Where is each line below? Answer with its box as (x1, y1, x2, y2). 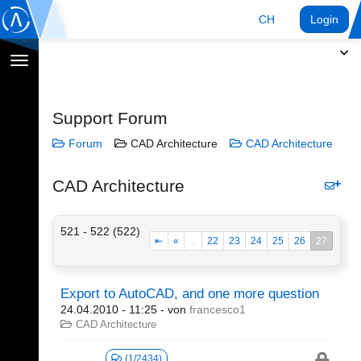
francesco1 (189, 303, 246, 316)
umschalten (19, 72, 77, 85)
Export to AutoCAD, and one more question (60, 286, 319, 301)
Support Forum (52, 109, 168, 127)
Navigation (19, 56, 73, 68)
